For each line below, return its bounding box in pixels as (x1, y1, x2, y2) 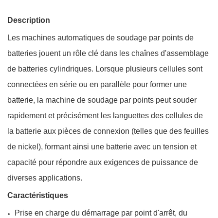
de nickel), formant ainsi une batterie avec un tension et (7, 142, 197, 151)
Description (7, 16, 50, 24)
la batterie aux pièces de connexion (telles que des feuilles (7, 127, 209, 135)
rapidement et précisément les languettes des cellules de (7, 111, 203, 120)
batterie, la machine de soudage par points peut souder (7, 95, 197, 104)
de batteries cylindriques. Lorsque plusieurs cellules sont (7, 64, 202, 73)
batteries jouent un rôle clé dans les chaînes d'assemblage (7, 49, 209, 57)
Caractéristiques (7, 191, 68, 200)
